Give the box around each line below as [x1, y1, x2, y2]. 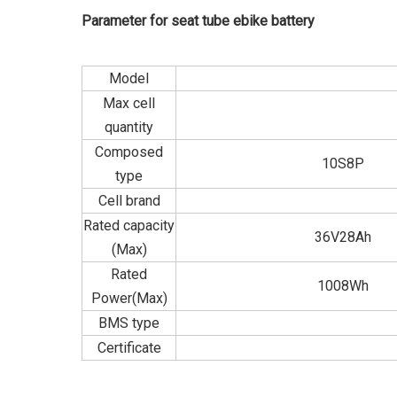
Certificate [97, 339, 161, 356]
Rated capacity [83, 217, 175, 234]
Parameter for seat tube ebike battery [82, 12, 315, 29]
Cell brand [97, 192, 160, 209]
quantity [105, 119, 153, 136]
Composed [95, 144, 163, 160]
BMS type [98, 315, 160, 331]
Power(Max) [90, 290, 167, 307]
